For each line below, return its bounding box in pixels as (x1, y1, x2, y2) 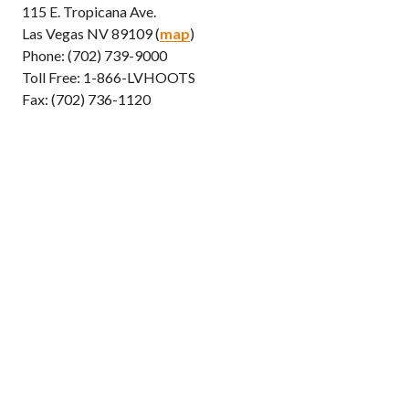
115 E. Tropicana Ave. (22, 3, 156, 20)
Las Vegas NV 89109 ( (22, 25, 160, 42)
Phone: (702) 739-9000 (22, 47, 167, 64)
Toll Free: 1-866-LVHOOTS (22, 68, 195, 86)
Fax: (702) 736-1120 (22, 90, 151, 108)
